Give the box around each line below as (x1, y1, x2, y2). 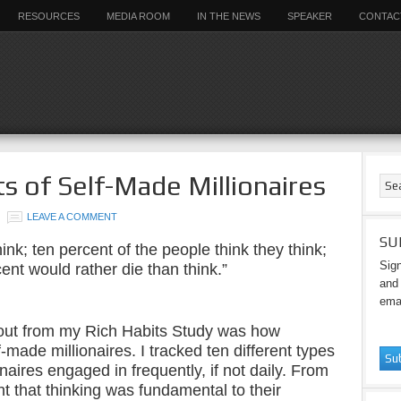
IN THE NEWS (197, 11, 260, 21)
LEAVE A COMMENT (27, 211, 117, 222)
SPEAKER (287, 11, 332, 21)
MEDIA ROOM (107, 11, 170, 21)
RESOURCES (18, 11, 80, 21)
